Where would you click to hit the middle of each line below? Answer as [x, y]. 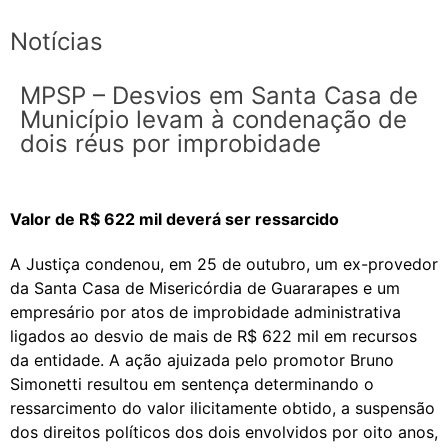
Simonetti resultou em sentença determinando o [192, 384]
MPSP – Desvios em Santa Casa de [219, 95]
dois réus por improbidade [170, 143]
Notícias [56, 41]
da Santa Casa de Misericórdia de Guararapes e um [205, 288]
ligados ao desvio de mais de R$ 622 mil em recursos [213, 336]
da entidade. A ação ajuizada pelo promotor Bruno [202, 360]
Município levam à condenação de [213, 119]
